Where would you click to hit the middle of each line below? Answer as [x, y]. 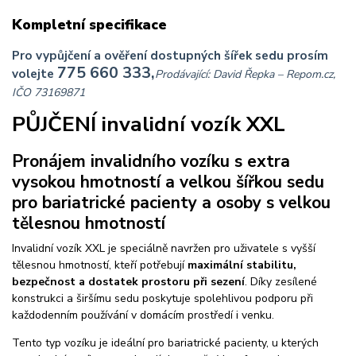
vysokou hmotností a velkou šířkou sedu [168, 182]
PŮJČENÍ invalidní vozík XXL [149, 124]
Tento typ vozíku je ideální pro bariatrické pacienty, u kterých [165, 343]
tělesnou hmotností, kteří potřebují [100, 265]
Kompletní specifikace [89, 24]
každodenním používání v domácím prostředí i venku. [143, 315]
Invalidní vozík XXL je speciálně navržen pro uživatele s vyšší [164, 249]
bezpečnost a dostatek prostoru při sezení [128, 282]
